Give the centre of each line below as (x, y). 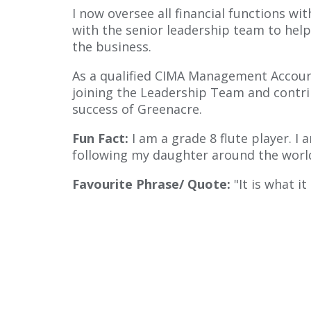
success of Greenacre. (137, 109)
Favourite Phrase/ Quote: (153, 184)
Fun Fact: (102, 138)
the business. (112, 46)
